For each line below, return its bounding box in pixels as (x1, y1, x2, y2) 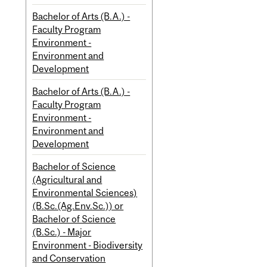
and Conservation (32, 252, 106, 263)
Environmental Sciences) (32, 187, 138, 198)
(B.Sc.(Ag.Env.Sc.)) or (32, 200, 124, 211)
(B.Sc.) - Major (32, 226, 92, 237)
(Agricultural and (32, 173, 103, 185)
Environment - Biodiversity (32, 239, 143, 250)
